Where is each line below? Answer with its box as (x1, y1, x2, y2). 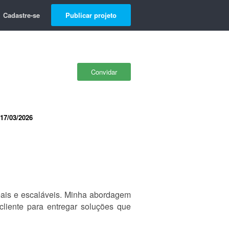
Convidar (91, 67, 117, 77)
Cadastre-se (3, 10, 40, 20)
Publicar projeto (65, 10, 117, 20)
